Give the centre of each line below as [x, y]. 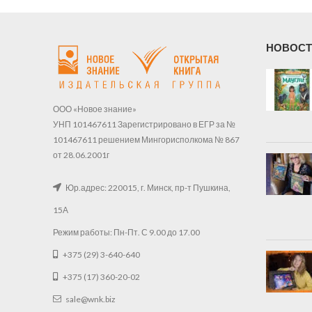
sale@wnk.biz [90, 299]
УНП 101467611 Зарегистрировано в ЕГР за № [144, 124]
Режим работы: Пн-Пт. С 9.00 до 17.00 [126, 232]
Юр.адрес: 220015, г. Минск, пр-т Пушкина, [147, 187]
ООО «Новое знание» [95, 109]
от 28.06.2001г [81, 155]
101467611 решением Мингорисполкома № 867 [146, 139]
